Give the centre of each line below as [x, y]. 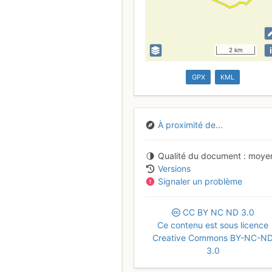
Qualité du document [199, 156]
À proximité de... [190, 125]
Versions [174, 169]
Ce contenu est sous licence [213, 225]
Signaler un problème [200, 182]
